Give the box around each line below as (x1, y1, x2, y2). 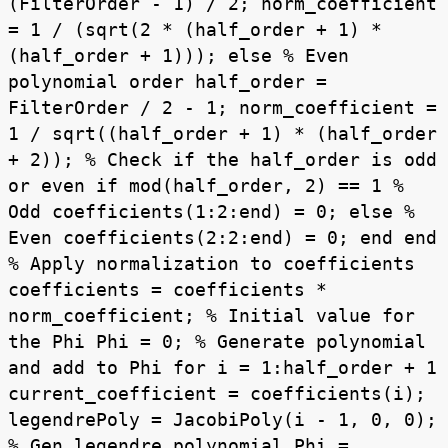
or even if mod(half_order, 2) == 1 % (8, 175, 404, 197)
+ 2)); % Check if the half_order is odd (8, 149, 437, 171)
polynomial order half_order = (8, 71, 327, 93)
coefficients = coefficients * (8, 279, 327, 301)
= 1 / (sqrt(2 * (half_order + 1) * (8, 19, 382, 41)
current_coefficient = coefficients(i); (8, 383, 426, 405)
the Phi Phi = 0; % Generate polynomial (8, 331, 426, 353)
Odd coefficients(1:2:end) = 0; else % (8, 201, 415, 223)
